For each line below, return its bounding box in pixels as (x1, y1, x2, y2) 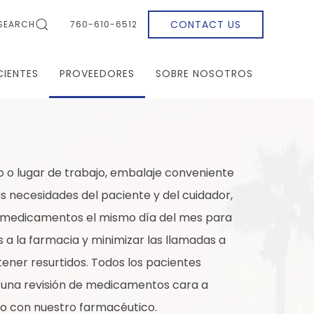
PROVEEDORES (60, 67, 135, 81)
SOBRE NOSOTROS (156, 67, 253, 81)
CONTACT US (170, 18, 241, 32)
